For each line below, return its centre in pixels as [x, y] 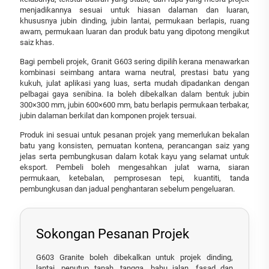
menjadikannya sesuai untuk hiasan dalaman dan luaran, [134, 10]
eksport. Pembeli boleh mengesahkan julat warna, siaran [134, 167]
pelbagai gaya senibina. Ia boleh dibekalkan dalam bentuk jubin [134, 94]
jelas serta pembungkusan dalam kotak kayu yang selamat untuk [134, 156]
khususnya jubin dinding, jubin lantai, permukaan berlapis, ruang [134, 20]
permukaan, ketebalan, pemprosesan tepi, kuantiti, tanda [134, 178]
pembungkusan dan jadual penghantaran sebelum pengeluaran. [127, 189]
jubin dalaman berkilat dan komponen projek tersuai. [108, 115]
